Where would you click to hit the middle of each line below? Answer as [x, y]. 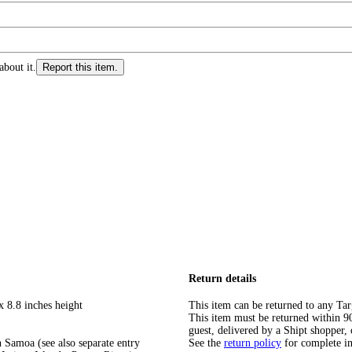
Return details [222, 278]
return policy [253, 343]
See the [205, 343]
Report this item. [80, 67]
